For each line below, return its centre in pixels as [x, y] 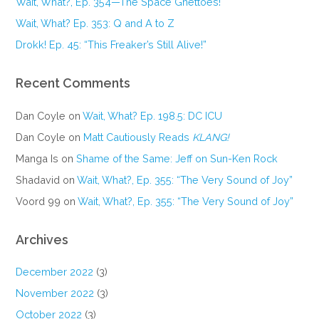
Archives [42, 239]
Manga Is [37, 158]
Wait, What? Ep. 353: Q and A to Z [95, 23]
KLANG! [211, 137]
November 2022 [55, 293]
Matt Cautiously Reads [138, 137]
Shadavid [38, 179]
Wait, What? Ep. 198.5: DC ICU [153, 115]
